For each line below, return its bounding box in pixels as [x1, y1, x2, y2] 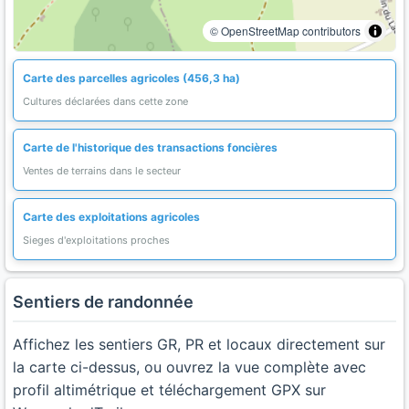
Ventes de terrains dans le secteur [23, 164, 181, 177]
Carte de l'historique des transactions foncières [23, 141, 278, 154]
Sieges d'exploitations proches [23, 234, 170, 246]
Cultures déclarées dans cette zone [23, 95, 188, 108]
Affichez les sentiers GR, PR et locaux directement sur [13, 335, 385, 353]
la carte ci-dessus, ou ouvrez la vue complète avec [13, 358, 366, 376]
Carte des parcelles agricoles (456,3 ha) [23, 71, 240, 85]
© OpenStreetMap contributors [210, 23, 361, 38]
